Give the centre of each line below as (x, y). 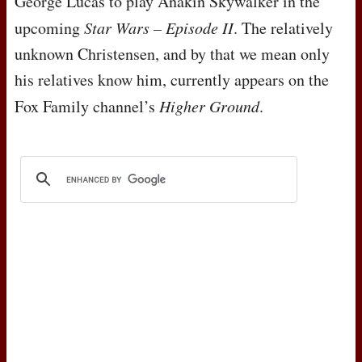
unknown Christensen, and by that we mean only (172, 54)
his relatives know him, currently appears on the (172, 80)
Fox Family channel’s (87, 107)
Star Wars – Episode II (159, 28)
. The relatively (283, 28)
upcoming (49, 28)
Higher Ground (209, 106)
